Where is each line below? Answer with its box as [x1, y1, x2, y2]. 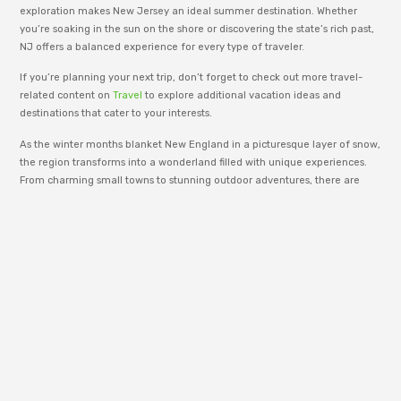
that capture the [283, 192, 365, 204]
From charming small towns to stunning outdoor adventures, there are [20, 174, 361, 186]
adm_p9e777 [38, 314, 132, 338]
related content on [20, 90, 114, 102]
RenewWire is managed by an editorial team [38, 342, 351, 361]
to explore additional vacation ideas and [142, 90, 342, 102]
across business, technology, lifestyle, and [38, 378, 340, 397]
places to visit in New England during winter [72, 192, 284, 204]
